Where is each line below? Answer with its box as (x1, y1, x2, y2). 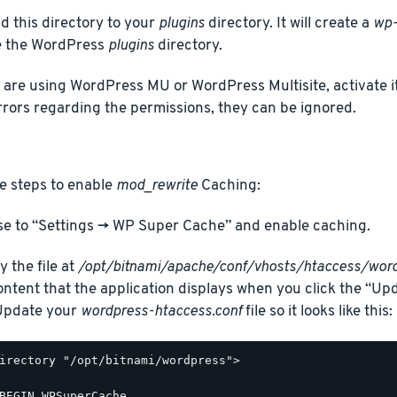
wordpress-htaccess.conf (80, 302, 242, 322)
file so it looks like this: (241, 302, 393, 322)
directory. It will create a (204, 13, 373, 33)
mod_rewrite (115, 176, 198, 196)
